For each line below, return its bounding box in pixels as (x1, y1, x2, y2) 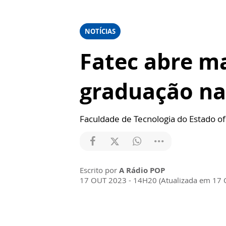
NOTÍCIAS (85, 27, 116, 36)
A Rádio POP (119, 165, 165, 175)
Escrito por (80, 165, 119, 175)
